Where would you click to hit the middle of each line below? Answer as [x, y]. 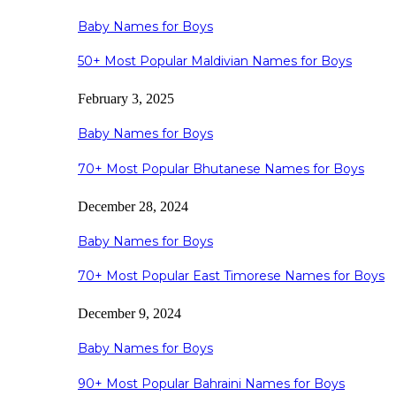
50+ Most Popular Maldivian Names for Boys [215, 61]
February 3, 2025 [126, 99]
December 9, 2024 [129, 314]
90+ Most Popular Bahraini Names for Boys [211, 383]
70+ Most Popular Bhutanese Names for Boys [221, 168]
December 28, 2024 [133, 206]
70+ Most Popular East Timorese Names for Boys [231, 276]
